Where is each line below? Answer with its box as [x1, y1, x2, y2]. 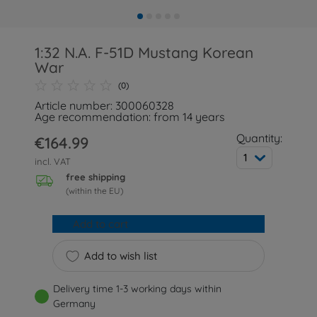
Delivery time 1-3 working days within [53, 282, 222, 296]
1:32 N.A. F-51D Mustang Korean [35, 43, 254, 62]
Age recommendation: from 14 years [35, 110, 226, 124]
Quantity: [236, 131, 282, 145]
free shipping [66, 171, 126, 183]
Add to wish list [83, 249, 157, 263]
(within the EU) [66, 185, 124, 197]
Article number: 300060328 [35, 98, 175, 113]
